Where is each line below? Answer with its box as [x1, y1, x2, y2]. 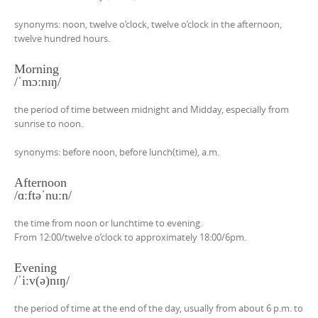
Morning [14, 61, 59, 76]
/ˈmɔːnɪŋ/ [14, 74, 61, 89]
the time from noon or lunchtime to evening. [14, 216, 202, 229]
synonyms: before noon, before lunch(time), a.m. [14, 145, 219, 158]
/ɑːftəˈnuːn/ [14, 187, 72, 202]
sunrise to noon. [14, 116, 83, 130]
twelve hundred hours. [14, 31, 110, 45]
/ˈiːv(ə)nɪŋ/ [14, 273, 70, 287]
